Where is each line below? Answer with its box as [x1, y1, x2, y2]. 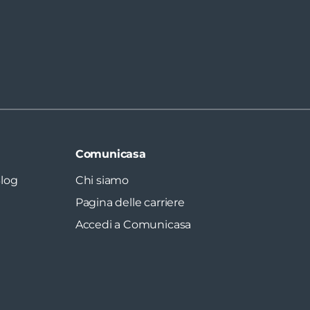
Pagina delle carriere [75, 195, 185, 209]
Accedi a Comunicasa [75, 217, 192, 231]
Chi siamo [75, 173, 129, 187]
